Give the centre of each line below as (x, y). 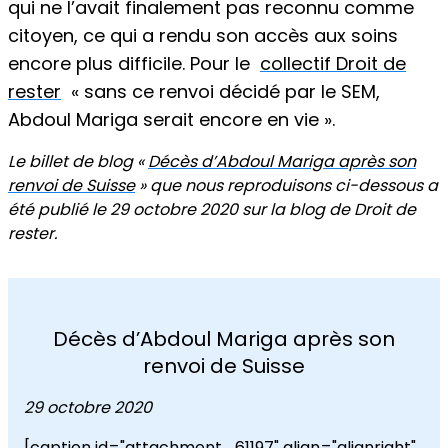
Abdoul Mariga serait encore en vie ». (171, 119)
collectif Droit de (333, 63)
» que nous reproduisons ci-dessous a (286, 185)
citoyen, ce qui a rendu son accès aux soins (203, 35)
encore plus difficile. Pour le (134, 63)
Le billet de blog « (78, 161)
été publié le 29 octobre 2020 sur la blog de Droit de (212, 209)
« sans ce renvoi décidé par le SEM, (220, 91)
